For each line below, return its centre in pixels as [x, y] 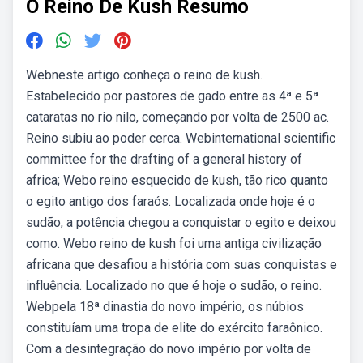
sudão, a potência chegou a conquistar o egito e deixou [181, 222]
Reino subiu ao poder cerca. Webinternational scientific [181, 138]
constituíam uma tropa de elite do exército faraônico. [174, 328]
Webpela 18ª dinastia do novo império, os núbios [165, 307]
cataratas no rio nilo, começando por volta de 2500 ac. [177, 117]
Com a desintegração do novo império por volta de [169, 349]
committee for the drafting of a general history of [164, 159]
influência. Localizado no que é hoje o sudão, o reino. [174, 286]
